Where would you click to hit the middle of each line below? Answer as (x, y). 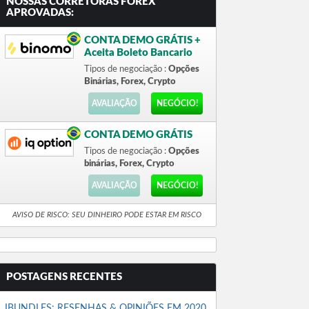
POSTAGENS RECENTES (64, 277)
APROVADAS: (40, 13)
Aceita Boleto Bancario (138, 53)
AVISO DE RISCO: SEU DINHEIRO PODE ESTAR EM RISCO (107, 215)
